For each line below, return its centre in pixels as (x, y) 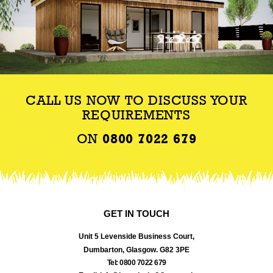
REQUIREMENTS (136, 115)
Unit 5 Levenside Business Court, (136, 237)
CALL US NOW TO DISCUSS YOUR (136, 100)
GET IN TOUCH (136, 214)
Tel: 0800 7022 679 (136, 263)
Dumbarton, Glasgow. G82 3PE (136, 250)
